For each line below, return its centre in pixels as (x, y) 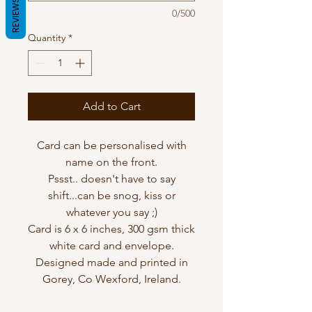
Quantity (47, 38)
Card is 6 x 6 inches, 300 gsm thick (111, 229)
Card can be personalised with (111, 145)
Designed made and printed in (111, 262)
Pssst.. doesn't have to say (111, 179)
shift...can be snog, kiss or (111, 195)
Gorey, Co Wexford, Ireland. (111, 279)
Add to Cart (111, 106)
